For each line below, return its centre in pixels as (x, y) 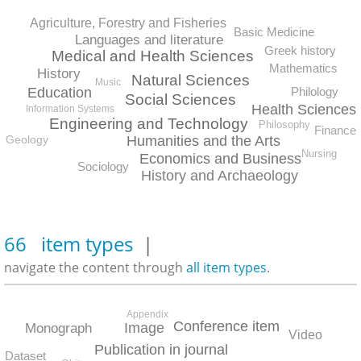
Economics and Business (220, 159)
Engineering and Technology (149, 123)
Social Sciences (180, 99)
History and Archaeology (220, 176)
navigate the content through (95, 268)
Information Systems (70, 109)
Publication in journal (162, 349)
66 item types (73, 244)
